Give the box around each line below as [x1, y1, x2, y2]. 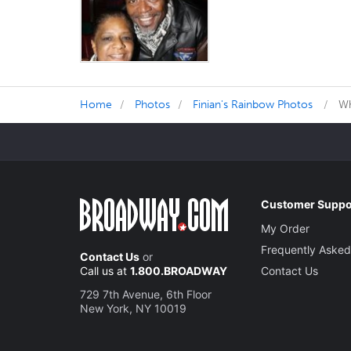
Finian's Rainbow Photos [193, 97, 313, 111]
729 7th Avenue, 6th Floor [80, 287, 212, 301]
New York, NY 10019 [80, 301, 186, 315]
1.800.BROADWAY [130, 263, 227, 277]
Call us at [80, 263, 130, 277]
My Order [261, 221, 310, 235]
